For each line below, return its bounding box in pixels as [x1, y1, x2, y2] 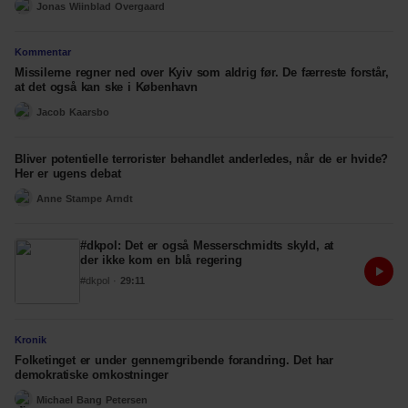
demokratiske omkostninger [15, 368, 169, 382]
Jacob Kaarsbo [36, 106, 109, 117]
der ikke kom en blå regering [80, 253, 242, 267]
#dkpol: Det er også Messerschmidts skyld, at [80, 239, 334, 252]
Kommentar [15, 46, 71, 57]
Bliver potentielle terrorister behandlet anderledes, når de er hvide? [15, 152, 389, 166]
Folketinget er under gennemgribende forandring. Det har [15, 353, 333, 367]
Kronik [15, 334, 46, 345]
